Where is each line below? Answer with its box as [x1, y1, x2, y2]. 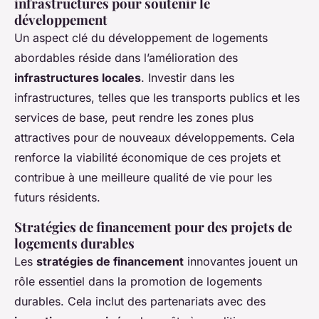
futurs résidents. [14, 190, 100, 205]
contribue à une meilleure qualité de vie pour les [14, 170, 272, 185]
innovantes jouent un [184, 254, 298, 269]
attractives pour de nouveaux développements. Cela [14, 130, 295, 145]
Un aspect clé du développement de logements [14, 31, 268, 46]
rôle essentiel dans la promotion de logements [14, 274, 262, 289]
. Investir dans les [141, 70, 234, 85]
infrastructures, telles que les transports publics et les [14, 90, 300, 105]
